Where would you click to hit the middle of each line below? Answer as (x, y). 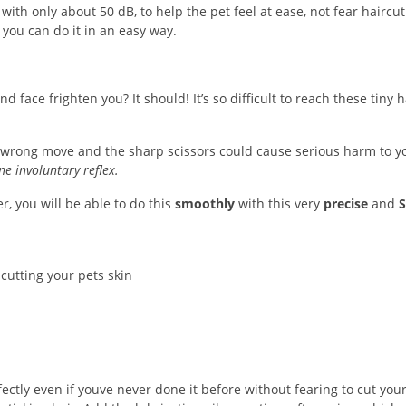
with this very (279, 203)
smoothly (205, 203)
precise (346, 203)
